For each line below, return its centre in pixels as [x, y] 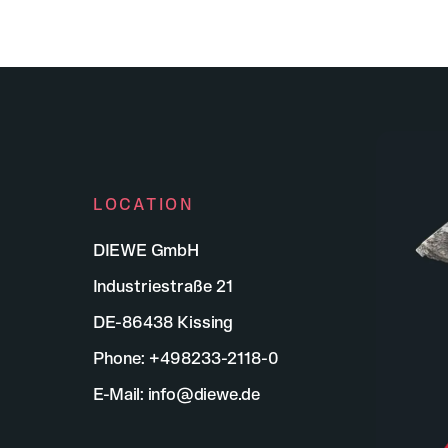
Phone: [121, 357]
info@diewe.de [204, 393]
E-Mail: [121, 393]
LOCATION [144, 204]
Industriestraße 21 [163, 285]
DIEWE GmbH [146, 249]
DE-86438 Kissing [163, 321]
